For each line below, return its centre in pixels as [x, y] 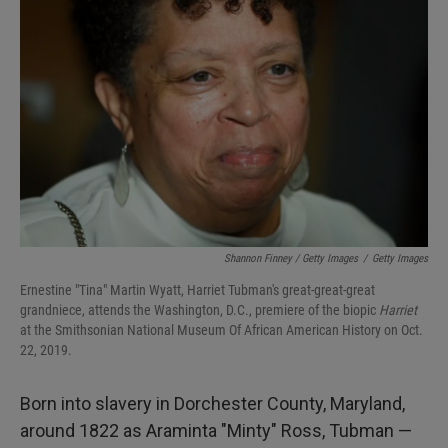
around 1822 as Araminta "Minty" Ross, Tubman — [216, 430]
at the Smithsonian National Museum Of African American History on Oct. [221, 330]
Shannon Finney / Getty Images [291, 258]
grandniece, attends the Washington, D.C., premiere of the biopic [199, 310]
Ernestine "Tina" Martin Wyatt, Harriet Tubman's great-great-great [197, 290]
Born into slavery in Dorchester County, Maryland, [212, 403]
